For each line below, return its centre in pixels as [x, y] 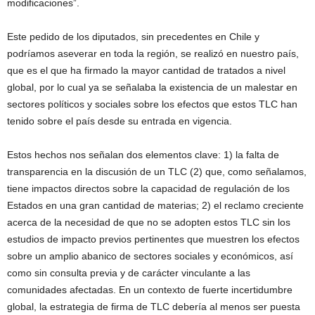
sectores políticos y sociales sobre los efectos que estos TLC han [152, 104]
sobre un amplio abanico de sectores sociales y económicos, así [150, 256]
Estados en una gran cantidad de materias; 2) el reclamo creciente [155, 205]
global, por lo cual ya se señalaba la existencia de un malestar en [152, 87]
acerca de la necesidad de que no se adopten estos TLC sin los [149, 222]
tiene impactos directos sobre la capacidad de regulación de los [148, 188]
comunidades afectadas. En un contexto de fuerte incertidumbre [150, 290]
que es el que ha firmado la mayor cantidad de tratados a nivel [146, 70]
